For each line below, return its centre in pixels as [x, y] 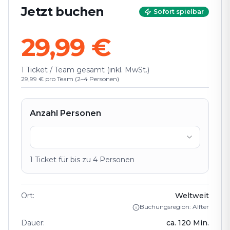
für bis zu [75, 159]
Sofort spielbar [179, 11]
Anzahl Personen [65, 113]
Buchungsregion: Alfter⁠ [174, 206]
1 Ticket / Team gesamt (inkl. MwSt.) [85, 70]
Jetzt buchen [63, 11]
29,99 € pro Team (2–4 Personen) [70, 79]
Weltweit [192, 195]
